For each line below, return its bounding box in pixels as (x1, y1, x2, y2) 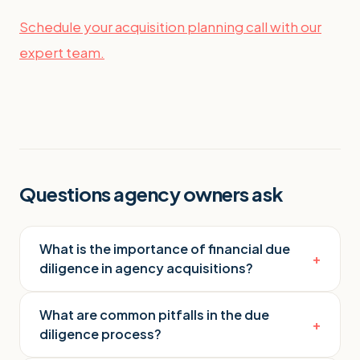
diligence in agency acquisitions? (39, 259, 253, 276)
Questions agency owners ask (19, 181, 284, 206)
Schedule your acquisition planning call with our (19, 17, 321, 35)
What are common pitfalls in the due (39, 305, 269, 323)
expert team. (19, 43, 104, 61)
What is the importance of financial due (39, 239, 290, 257)
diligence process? (39, 325, 162, 342)
